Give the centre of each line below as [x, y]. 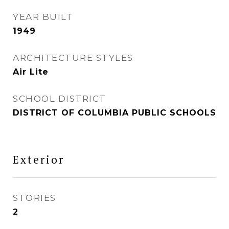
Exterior [39, 159]
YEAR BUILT [43, 17]
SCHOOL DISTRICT [60, 99]
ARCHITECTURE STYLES [73, 58]
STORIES [35, 198]
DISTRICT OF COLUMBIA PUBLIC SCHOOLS [114, 113]
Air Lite [31, 72]
